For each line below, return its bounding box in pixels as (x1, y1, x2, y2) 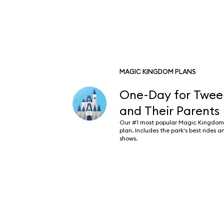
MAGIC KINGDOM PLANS (119, 67, 196, 75)
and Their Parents (119, 103, 219, 118)
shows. (119, 134, 137, 142)
